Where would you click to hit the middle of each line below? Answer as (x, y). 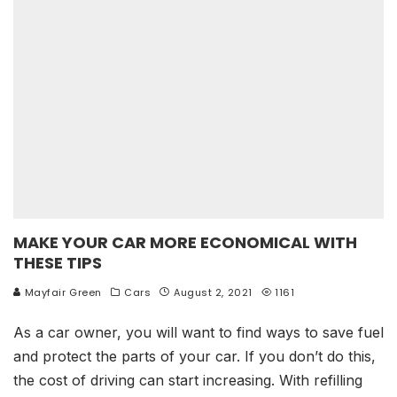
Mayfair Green (62, 292)
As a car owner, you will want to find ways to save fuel (198, 332)
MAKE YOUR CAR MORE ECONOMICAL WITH (185, 242)
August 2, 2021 (213, 292)
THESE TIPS (58, 263)
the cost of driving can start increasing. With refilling (188, 380)
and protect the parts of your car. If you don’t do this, (195, 356)
